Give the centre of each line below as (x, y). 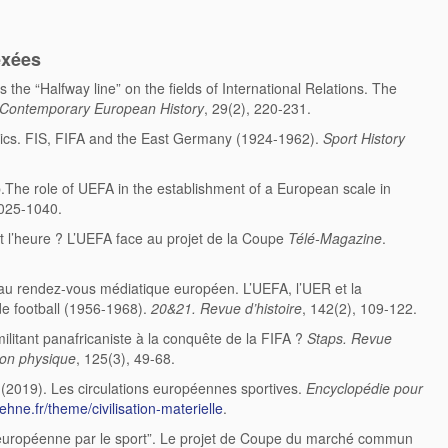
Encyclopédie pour (364, 388)
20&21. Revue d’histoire (226, 308)
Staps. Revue (349, 338)
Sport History (364, 138)
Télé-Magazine (335, 238)
